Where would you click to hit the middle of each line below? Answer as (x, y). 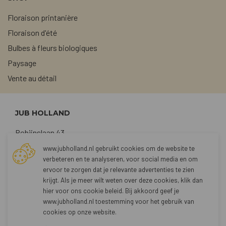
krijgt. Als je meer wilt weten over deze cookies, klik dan (123, 180)
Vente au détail (32, 78)
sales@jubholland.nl (48, 178)
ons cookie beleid (96, 191)
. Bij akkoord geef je (151, 191)
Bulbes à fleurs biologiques (52, 48)
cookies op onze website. (80, 212)
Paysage (22, 63)
